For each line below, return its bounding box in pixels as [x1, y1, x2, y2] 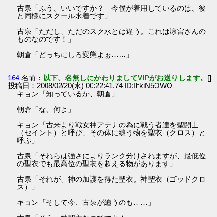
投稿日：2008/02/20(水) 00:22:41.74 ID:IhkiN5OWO [8, 81, 173, 90]
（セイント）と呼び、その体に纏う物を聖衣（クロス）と [17, 128, 206, 137]
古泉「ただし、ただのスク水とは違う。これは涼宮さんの [17, 27, 206, 36]
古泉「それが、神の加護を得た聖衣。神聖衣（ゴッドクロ [17, 174, 206, 183]
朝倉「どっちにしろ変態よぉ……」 [17, 50, 134, 59]
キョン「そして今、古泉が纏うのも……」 [17, 198, 155, 206]
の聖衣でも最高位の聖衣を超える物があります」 [17, 159, 177, 168]
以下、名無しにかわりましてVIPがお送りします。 [43, 73, 208, 82]
